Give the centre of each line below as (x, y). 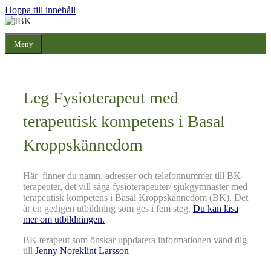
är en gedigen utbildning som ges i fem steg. (108, 209)
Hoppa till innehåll (40, 10)
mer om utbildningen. (64, 220)
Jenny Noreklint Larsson (82, 251)
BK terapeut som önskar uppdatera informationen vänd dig (135, 240)
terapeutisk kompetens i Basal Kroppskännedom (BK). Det (135, 198)
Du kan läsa (216, 209)
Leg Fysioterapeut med (101, 98)
